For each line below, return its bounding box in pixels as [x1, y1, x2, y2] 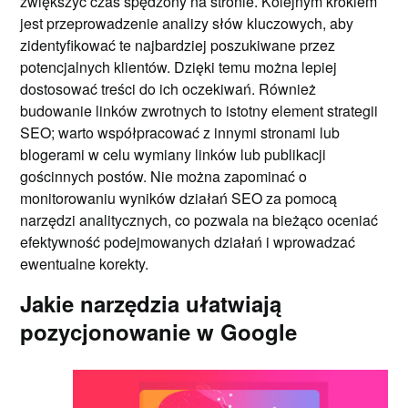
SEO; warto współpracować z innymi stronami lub [20, 122, 341, 143]
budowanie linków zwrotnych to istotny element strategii [20, 100, 379, 121]
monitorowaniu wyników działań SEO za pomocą [20, 188, 338, 209]
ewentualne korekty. [20, 253, 149, 274]
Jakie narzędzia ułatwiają [20, 288, 282, 319]
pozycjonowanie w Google [20, 316, 298, 347]
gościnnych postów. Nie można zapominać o [20, 166, 308, 187]
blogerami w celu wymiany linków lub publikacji [20, 144, 327, 165]
